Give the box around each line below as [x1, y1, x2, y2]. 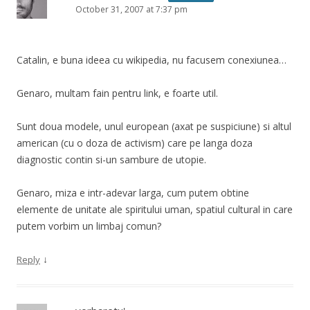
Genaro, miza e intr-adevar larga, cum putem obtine [17, 185, 249, 199]
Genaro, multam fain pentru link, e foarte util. [17, 86, 218, 100]
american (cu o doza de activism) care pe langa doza [17, 136, 253, 149]
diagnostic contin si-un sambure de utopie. [17, 152, 206, 166]
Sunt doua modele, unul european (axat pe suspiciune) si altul [17, 119, 291, 133]
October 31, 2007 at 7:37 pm [75, 3, 188, 15]
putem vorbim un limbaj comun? [17, 219, 161, 232]
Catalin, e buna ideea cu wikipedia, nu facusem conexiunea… [17, 53, 286, 66]
